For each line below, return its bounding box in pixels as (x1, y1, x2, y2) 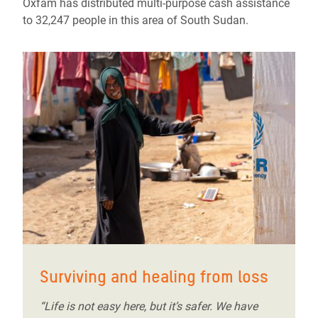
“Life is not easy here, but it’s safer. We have (40, 299, 258, 313)
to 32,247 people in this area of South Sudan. (23, 13, 248, 28)
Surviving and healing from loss (40, 265, 268, 287)
